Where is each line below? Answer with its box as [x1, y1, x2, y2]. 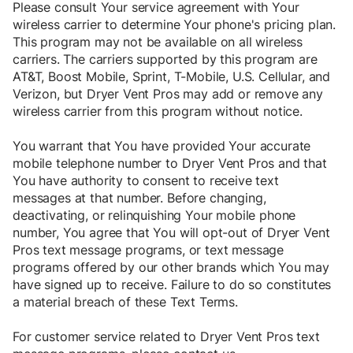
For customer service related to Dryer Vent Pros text [13, 329, 320, 345]
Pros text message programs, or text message [13, 242, 284, 258]
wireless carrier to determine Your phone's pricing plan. [13, 17, 336, 33]
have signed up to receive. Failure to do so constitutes [13, 277, 332, 293]
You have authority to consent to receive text [13, 173, 279, 189]
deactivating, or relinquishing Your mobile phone [13, 207, 296, 224]
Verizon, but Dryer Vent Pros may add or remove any [13, 86, 323, 102]
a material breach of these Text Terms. [13, 294, 238, 310]
